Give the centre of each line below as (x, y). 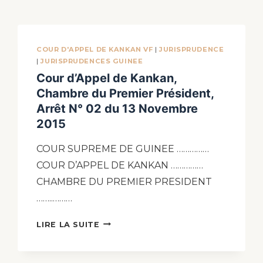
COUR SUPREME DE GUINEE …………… (123, 149)
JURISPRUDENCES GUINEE (92, 61)
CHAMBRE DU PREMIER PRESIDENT (124, 181)
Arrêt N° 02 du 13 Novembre (117, 108)
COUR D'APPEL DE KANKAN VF (95, 49)
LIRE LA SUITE (68, 224)
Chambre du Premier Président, (125, 93)
